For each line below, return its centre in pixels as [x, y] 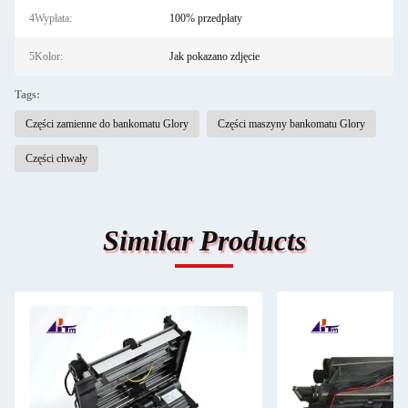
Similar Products [204, 240]
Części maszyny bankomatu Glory [291, 124]
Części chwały [56, 158]
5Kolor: [46, 56]
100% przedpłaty [205, 18]
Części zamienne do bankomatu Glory [107, 124]
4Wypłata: [51, 18]
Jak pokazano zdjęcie [214, 56]
